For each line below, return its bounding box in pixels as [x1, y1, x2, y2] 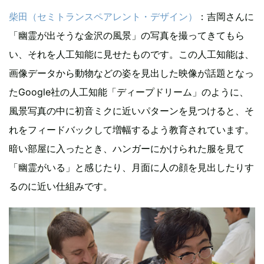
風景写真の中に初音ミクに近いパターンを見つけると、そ [9, 105, 254, 117]
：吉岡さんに [197, 11, 254, 23]
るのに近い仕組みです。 [9, 180, 113, 193]
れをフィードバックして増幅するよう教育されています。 [9, 124, 254, 136]
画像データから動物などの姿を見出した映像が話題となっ [9, 67, 254, 80]
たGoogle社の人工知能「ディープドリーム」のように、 [9, 86, 249, 98]
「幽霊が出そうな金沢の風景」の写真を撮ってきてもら [9, 29, 245, 42]
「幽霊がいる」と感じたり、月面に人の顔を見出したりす [9, 161, 254, 174]
